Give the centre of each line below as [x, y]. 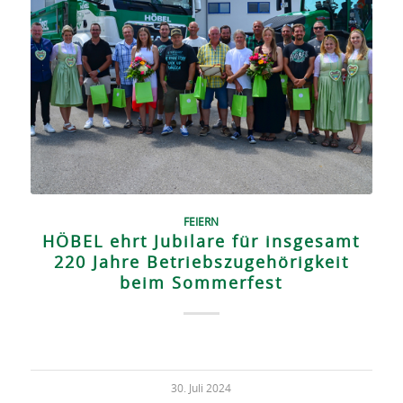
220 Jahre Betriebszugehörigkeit [201, 264]
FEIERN [201, 223]
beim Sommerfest [201, 284]
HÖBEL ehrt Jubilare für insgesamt [201, 243]
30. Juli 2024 [201, 390]
